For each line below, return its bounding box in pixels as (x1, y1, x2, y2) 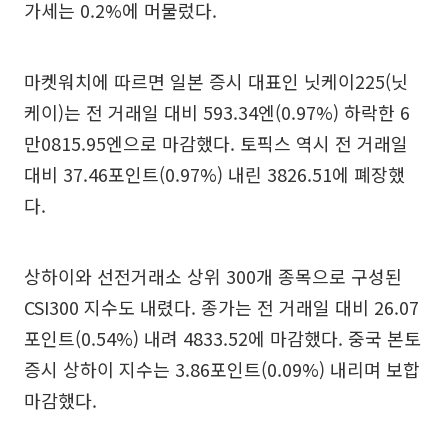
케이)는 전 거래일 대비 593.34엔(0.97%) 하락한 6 (24, 99, 410, 126)
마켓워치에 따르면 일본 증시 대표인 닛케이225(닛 (24, 68, 408, 95)
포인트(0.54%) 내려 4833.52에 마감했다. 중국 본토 (24, 325, 421, 352)
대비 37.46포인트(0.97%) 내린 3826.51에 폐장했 (24, 161, 405, 188)
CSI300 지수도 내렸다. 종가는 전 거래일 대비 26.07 (24, 294, 419, 321)
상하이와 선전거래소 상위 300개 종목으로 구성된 (24, 263, 402, 290)
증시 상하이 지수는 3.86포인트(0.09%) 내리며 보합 (24, 356, 420, 383)
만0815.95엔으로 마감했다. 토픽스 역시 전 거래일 (24, 130, 408, 157)
